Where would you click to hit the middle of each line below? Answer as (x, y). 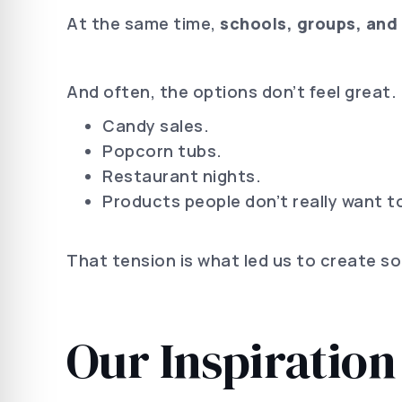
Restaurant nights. (182, 176)
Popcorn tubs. (162, 151)
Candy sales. (156, 126)
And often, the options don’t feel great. (232, 92)
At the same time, (143, 23)
